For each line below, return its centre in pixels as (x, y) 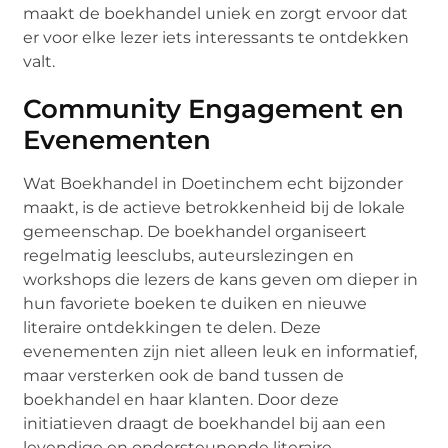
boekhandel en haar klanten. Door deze (181, 399)
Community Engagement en (214, 108)
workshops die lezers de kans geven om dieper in (221, 279)
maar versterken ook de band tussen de (184, 375)
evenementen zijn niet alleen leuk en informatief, (220, 351)
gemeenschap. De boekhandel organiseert (195, 231)
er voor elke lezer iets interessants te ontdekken (216, 37)
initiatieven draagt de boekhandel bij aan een (205, 423)
